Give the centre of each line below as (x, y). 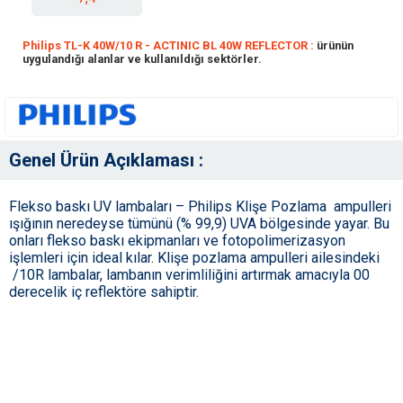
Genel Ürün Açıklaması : (106, 161)
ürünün (335, 45)
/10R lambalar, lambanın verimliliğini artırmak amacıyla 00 (189, 275)
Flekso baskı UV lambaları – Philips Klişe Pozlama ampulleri (200, 207)
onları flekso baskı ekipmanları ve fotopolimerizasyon (177, 241)
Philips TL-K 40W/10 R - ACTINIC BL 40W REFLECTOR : (170, 45)
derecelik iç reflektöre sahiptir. (106, 292)
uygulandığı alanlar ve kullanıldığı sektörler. (142, 58)
